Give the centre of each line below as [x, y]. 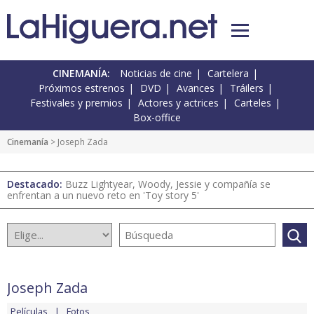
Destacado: [36, 184]
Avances [195, 88]
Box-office [157, 118]
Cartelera [228, 74]
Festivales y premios [76, 103]
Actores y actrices [178, 103]
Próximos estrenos [81, 88]
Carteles [253, 103]
